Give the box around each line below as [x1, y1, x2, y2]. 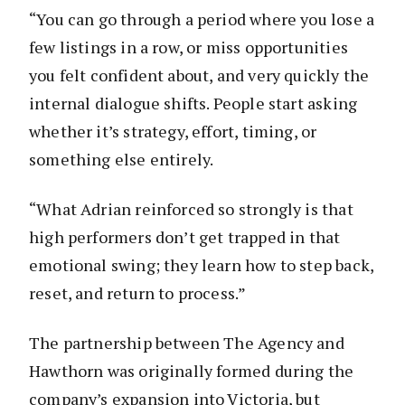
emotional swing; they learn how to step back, [29, 253, 374, 276]
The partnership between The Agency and [29, 331, 344, 353]
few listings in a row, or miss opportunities [29, 35, 348, 58]
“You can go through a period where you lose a [29, 7, 375, 30]
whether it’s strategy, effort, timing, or [29, 119, 317, 142]
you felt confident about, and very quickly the [29, 63, 370, 86]
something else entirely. [29, 147, 214, 170]
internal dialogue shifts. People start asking [29, 91, 358, 114]
